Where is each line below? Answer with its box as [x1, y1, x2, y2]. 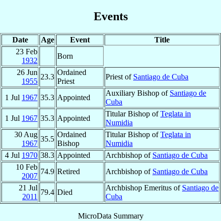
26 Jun [17, 68, 37, 76]
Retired [57, 167, 80, 176]
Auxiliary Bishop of [106, 88, 170, 97]
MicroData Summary [77, 211, 144, 220]
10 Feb [16, 162, 37, 171]
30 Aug [14, 130, 37, 139]
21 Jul [19, 183, 37, 192]
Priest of [106, 72, 133, 81]
